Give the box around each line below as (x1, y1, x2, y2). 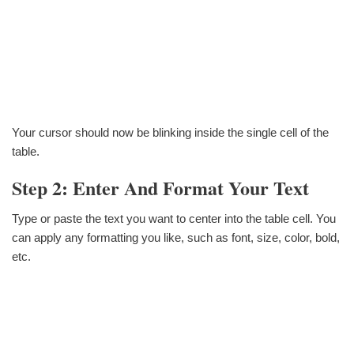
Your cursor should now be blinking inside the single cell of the (12, 126, 329, 140)
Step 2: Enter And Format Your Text (12, 174, 309, 202)
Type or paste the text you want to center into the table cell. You (12, 211, 336, 225)
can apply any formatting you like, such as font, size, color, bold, (12, 230, 340, 244)
